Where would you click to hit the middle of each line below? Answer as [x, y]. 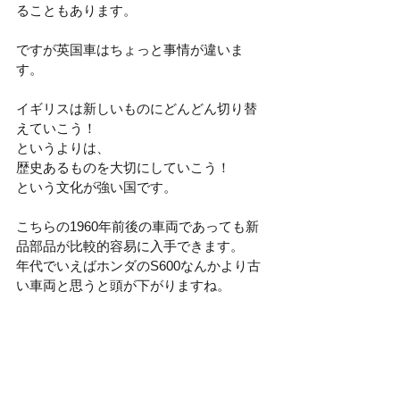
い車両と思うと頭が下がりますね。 [123, 285]
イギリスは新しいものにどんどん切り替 [137, 108]
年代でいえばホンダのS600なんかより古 [138, 265]
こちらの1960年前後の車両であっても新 [137, 226]
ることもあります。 [76, 10]
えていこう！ [56, 128]
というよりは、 [63, 147]
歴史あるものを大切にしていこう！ [123, 167]
